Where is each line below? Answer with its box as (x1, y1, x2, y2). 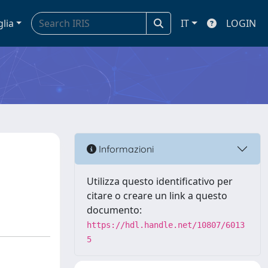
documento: (87, 203, 142, 217)
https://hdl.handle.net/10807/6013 (87, 220, 245, 230)
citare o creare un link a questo (87, 189, 227, 202)
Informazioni (96, 142, 154, 155)
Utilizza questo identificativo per (87, 175, 233, 188)
